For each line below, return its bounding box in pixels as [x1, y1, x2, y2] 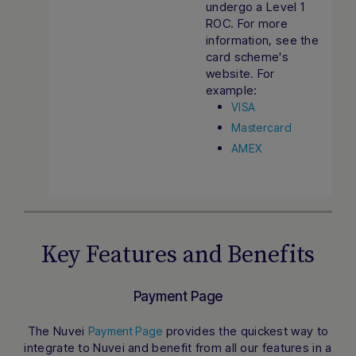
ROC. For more [206, 16, 288, 31]
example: [206, 83, 257, 98]
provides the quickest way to [162, 323, 329, 339]
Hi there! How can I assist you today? [42, 332, 230, 346]
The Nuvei [27, 323, 88, 339]
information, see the [206, 33, 319, 48]
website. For [206, 66, 275, 81]
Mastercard [231, 121, 292, 134]
